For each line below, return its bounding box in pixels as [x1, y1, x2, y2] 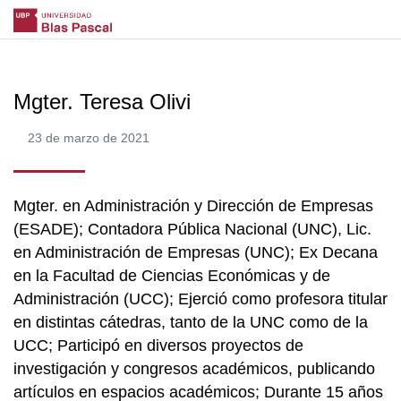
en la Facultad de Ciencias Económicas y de [13, 266, 330, 285]
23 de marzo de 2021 [28, 130, 149, 145]
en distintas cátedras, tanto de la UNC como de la [13, 312, 368, 331]
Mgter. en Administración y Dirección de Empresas [13, 196, 373, 215]
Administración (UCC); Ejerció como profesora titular [13, 289, 388, 308]
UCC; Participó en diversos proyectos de [13, 336, 303, 354]
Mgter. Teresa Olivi [13, 89, 191, 114]
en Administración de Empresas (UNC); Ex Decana [13, 243, 378, 261]
